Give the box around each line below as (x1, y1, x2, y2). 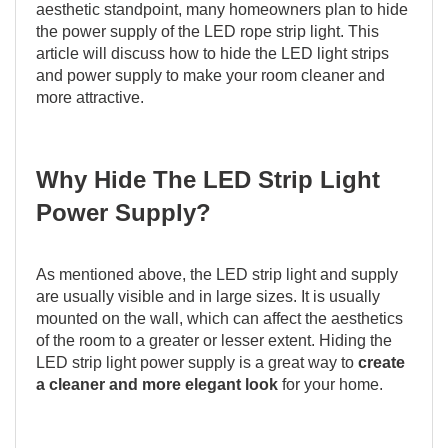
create (358, 354, 405, 371)
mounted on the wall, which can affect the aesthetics (36, 310, 403, 327)
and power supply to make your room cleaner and (36, 67, 385, 84)
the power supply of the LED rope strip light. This (36, 23, 379, 40)
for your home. (278, 376, 383, 393)
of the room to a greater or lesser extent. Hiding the (36, 332, 392, 349)
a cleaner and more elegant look (36, 376, 278, 393)
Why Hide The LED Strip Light (36, 166, 380, 193)
